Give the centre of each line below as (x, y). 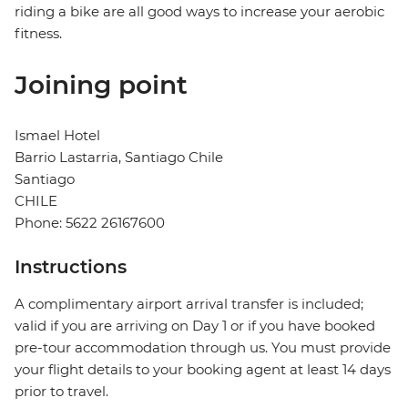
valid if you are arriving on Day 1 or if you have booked (195, 326)
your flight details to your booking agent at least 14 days (203, 370)
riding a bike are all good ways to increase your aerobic (199, 12)
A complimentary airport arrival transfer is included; (189, 304)
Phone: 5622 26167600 (90, 223)
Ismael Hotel (57, 136)
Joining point (101, 85)
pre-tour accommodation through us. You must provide (203, 348)
